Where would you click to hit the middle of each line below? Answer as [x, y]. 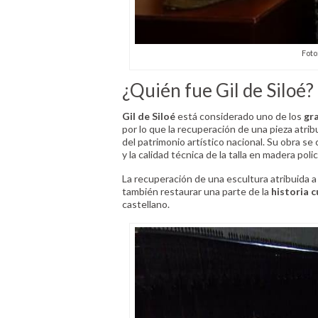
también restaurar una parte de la [197, 192]
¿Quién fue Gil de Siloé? [218, 90]
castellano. [146, 204]
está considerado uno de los [238, 116]
